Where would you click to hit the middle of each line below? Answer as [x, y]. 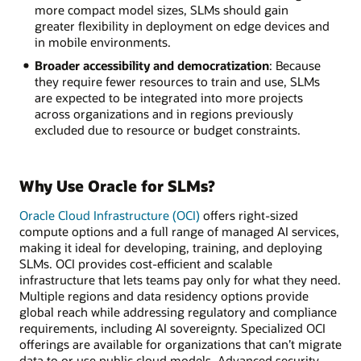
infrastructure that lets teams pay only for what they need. [180, 279]
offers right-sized [249, 215]
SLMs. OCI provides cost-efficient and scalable [146, 263]
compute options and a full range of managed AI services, [179, 231]
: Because [295, 66]
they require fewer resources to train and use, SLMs [177, 82]
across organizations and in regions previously [164, 114]
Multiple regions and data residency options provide [164, 295]
